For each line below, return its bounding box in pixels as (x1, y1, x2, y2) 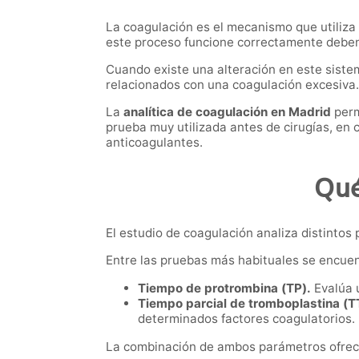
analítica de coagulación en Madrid (120, 104, 331, 120)
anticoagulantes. (106, 135, 203, 151)
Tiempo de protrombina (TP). (138, 280, 311, 296)
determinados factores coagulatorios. (138, 311, 355, 327)
